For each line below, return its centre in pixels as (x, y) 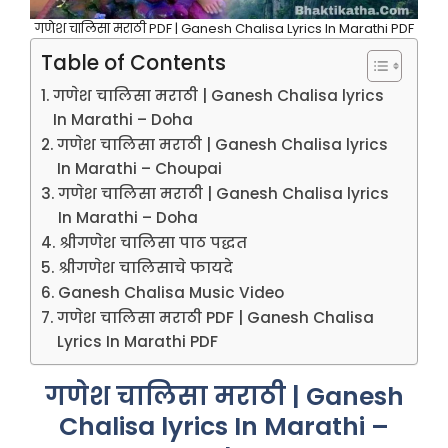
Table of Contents (133, 62)
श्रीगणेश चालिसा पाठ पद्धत (153, 242)
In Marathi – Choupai (140, 168)
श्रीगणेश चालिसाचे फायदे (146, 267)
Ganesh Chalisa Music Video (171, 292)
